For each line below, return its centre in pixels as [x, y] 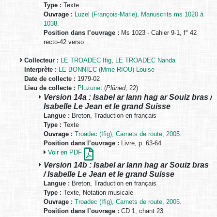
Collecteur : [41, 61]
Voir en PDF [66, 153]
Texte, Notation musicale [97, 193]
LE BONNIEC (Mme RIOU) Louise [107, 70]
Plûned [116, 88]
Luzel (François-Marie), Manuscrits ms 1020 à [139, 15]
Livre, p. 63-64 [140, 143]
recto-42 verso [64, 42]
